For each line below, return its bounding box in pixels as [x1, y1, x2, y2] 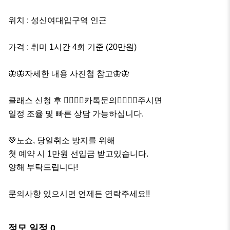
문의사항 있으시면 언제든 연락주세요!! [8, 189, 150, 198]
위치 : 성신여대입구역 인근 [8, 15, 107, 25]
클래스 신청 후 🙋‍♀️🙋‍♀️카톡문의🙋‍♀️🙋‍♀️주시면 [8, 95, 162, 105]
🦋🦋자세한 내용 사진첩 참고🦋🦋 [8, 69, 129, 78]
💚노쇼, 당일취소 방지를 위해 [8, 136, 117, 145]
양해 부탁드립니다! [8, 162, 78, 171]
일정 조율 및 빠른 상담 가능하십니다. [8, 109, 144, 118]
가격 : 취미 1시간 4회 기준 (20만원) [8, 42, 137, 51]
